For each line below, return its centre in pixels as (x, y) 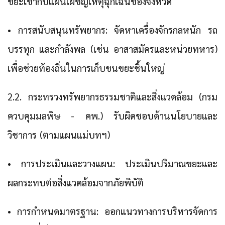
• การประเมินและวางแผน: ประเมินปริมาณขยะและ (113, 163)
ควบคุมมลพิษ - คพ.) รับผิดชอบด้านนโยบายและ (113, 116)
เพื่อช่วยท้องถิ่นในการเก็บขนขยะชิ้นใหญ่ (86, 68)
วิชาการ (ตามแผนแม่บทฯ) (59, 135)
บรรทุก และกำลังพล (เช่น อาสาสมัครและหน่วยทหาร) (113, 49)
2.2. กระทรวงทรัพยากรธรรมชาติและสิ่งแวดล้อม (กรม (113, 97)
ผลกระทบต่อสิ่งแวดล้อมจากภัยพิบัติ (76, 183)
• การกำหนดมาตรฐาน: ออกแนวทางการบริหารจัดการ (113, 211)
